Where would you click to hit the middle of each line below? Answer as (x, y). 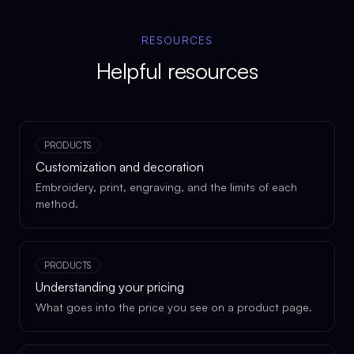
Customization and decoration (120, 167)
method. (57, 203)
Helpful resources (177, 71)
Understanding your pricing (110, 287)
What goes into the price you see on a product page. (174, 307)
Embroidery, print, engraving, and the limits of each (166, 187)
